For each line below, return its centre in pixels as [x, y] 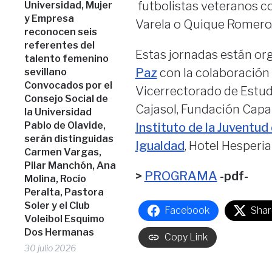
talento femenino [67, 59]
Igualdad [160, 146]
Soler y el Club [57, 206]
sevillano [46, 72]
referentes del [60, 46]
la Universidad [58, 112]
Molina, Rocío [56, 179]
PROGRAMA [181, 176]
